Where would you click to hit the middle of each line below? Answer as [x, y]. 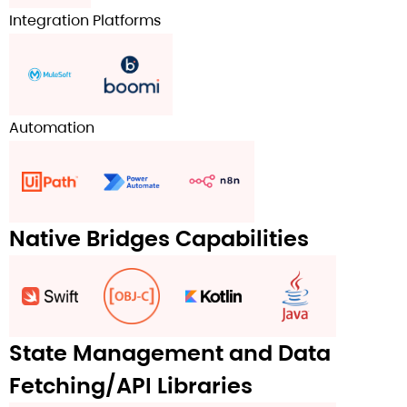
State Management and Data [170, 353]
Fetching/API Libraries [131, 386]
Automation [52, 128]
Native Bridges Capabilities [159, 239]
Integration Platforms [85, 21]
